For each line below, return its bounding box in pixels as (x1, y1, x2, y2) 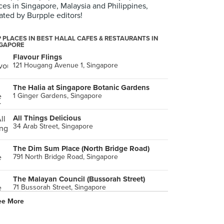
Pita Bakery (13, 205, 51, 214)
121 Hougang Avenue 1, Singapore (13, 61, 118, 69)
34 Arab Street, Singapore (13, 122, 93, 130)
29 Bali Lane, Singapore (13, 213, 86, 222)
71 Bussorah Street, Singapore (13, 183, 106, 191)
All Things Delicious (13, 113, 81, 122)
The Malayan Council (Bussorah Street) (13, 174, 145, 183)
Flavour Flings (13, 52, 62, 61)
